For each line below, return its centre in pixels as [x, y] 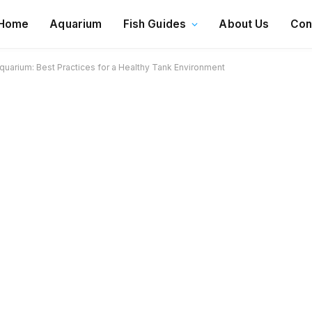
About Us [244, 24]
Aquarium [76, 24]
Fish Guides [155, 24]
